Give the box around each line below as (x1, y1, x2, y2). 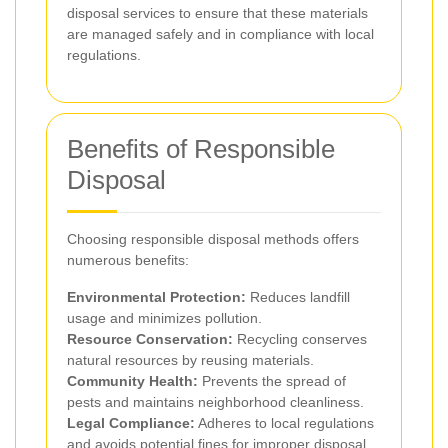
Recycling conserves (233, 331, 367, 347)
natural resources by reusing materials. (67, 352, 314, 368)
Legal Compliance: (67, 415, 195, 431)
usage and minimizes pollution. (67, 310, 262, 326)
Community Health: (67, 373, 198, 389)
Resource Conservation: (67, 331, 233, 347)
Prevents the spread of (198, 373, 346, 389)
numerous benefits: (67, 252, 189, 268)
